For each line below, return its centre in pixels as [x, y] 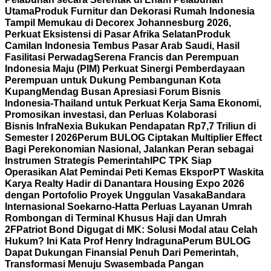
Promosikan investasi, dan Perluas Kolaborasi [111, 115]
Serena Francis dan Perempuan [166, 57]
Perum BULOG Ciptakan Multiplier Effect [170, 138]
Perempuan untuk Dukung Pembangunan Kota [113, 80]
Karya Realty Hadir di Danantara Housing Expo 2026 [125, 184]
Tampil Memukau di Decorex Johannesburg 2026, [118, 23]
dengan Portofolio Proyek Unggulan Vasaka [106, 195]
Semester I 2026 [41, 138]
